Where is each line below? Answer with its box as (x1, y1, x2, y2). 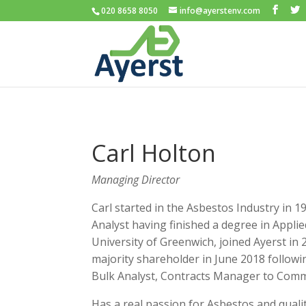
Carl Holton (92, 137, 217, 169)
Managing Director (92, 171, 180, 187)
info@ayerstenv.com (180, 5, 261, 16)
